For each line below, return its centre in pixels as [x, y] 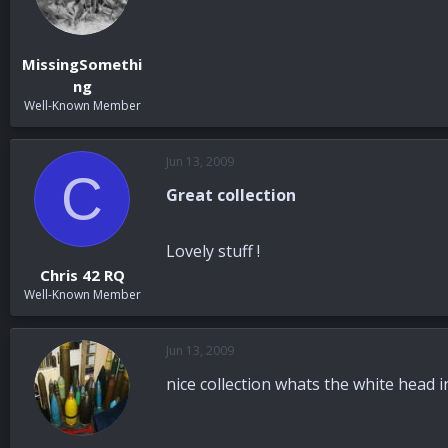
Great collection [231, 194]
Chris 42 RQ [82, 275]
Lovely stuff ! [213, 250]
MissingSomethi [82, 63]
